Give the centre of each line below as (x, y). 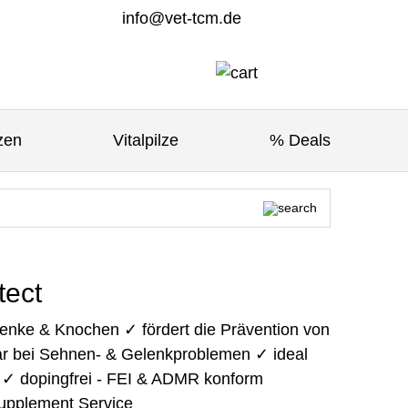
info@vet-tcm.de (181, 18)
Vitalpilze (145, 140)
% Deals (300, 140)
